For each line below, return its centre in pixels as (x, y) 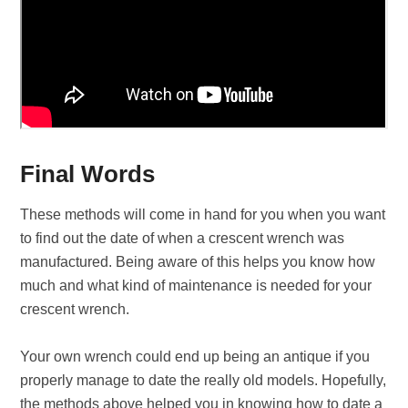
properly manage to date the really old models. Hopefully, (204, 380)
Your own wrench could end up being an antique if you (195, 357)
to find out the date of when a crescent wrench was (183, 238)
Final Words (88, 174)
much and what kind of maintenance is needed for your (196, 286)
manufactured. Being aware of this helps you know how (198, 262)
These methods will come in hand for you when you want (203, 214)
